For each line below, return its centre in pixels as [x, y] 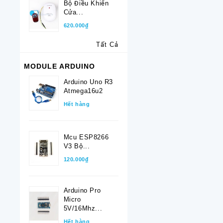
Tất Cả [107, 45]
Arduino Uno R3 [88, 82]
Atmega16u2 [83, 91]
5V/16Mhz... [83, 209]
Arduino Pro [82, 191]
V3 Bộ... [77, 146]
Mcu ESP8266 [86, 137]
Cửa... [73, 12]
